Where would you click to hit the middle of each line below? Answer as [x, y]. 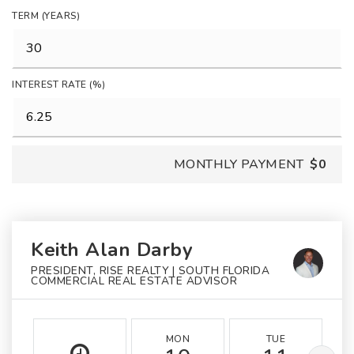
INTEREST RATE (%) [59, 85]
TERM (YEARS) [46, 16]
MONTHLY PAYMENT [238, 164]
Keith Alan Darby [112, 250]
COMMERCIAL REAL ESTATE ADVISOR [134, 281]
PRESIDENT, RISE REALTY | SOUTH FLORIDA [150, 271]
